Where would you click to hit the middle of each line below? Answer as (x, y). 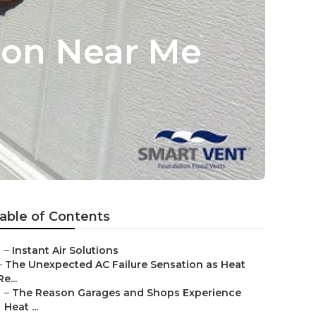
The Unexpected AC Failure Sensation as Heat (125, 265)
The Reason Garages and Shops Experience (127, 293)
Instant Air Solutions (65, 250)
